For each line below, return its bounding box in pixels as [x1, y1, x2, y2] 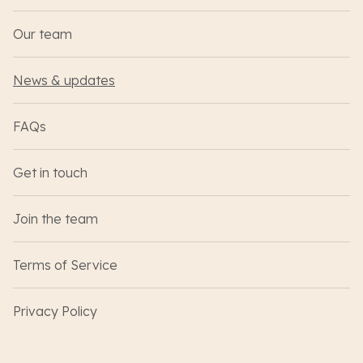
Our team [13, 26, 72, 43]
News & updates [13, 72, 115, 89]
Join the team [13, 211, 98, 228]
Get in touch [13, 164, 88, 181]
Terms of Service [13, 257, 117, 274]
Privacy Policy [13, 303, 97, 320]
